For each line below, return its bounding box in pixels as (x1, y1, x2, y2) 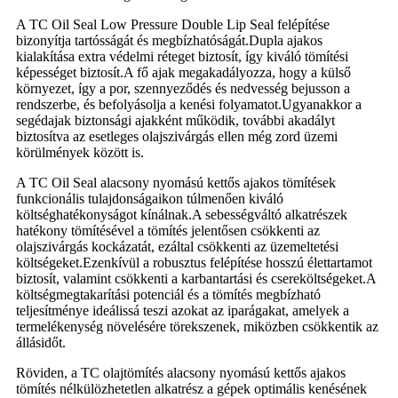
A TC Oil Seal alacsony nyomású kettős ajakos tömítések (16, 174, 336, 190)
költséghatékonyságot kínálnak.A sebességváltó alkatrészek (16, 206, 347, 222)
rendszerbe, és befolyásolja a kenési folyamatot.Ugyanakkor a (16, 96, 362, 112)
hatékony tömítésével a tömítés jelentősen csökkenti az (16, 222, 320, 238)
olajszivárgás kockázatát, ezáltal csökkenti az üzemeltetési (16, 238, 338, 254)
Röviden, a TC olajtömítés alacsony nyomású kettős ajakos (16, 364, 346, 380)
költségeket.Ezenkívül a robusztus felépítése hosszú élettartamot (16, 254, 372, 270)
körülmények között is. (16, 144, 144, 160)
